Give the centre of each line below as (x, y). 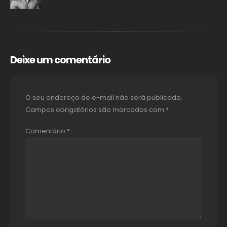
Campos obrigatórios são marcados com (96, 109)
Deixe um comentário (61, 60)
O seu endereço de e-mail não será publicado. (104, 97)
